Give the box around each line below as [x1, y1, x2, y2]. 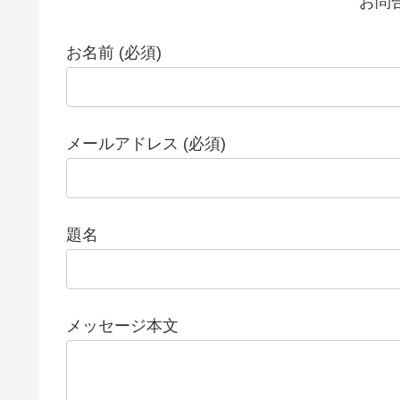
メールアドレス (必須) [66, 135, 226, 154]
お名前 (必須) [66, 43, 162, 62]
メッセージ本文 [66, 317, 179, 336]
